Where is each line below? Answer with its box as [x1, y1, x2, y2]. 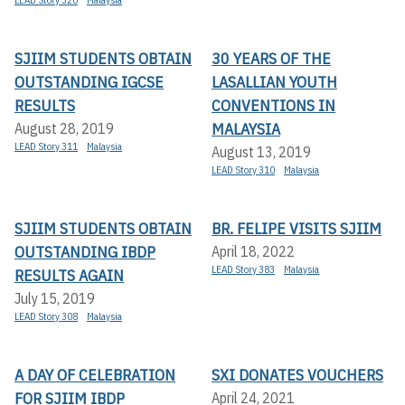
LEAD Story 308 [14, 309, 78, 323]
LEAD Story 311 [14, 139, 78, 153]
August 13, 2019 [212, 142, 311, 161]
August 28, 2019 [14, 118, 114, 137]
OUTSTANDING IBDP [14, 240, 155, 262]
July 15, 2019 [14, 288, 95, 307]
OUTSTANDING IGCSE [14, 71, 164, 92]
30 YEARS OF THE [212, 47, 331, 69]
